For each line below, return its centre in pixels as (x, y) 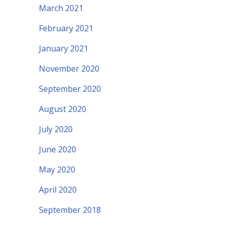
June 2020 (58, 150)
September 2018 (70, 210)
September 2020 (70, 89)
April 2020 (58, 190)
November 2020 (69, 69)
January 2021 (64, 49)
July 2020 (56, 129)
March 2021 (61, 8)
